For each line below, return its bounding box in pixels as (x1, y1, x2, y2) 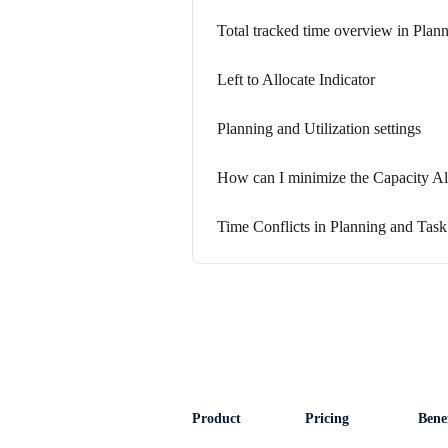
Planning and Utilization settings (217, 120, 421, 137)
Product (192, 411, 241, 426)
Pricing (305, 411, 349, 426)
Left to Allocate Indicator (217, 71, 375, 88)
